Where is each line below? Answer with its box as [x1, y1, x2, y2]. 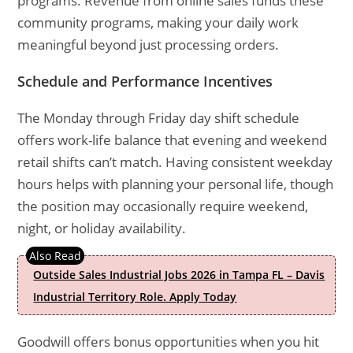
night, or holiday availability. [17, 219, 187, 237]
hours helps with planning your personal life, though [17, 175, 334, 193]
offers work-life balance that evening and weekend [17, 131, 328, 149]
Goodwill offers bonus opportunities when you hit [17, 333, 320, 351]
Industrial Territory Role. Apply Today [33, 289, 237, 304]
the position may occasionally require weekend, [17, 197, 309, 215]
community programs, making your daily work [17, 13, 299, 32]
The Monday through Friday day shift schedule [17, 109, 300, 127]
